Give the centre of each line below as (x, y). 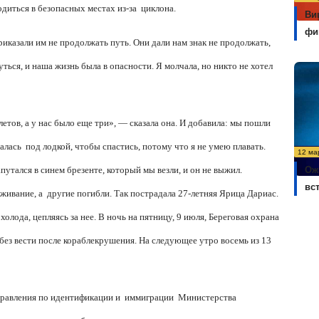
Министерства (207, 298)
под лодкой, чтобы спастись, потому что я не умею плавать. (146, 147)
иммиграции (149, 298)
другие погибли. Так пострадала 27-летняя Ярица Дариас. (163, 194)
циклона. (158, 9)
